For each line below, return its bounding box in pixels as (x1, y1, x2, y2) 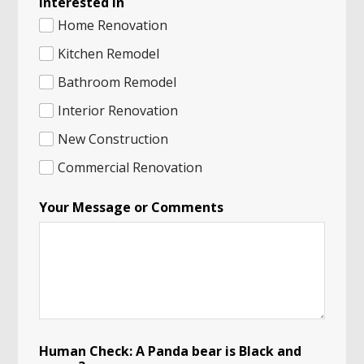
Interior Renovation (58, 102, 179, 120)
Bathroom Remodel (58, 73, 177, 92)
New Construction (58, 130, 169, 149)
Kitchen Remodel (58, 45, 160, 63)
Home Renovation (58, 16, 168, 35)
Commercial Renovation (58, 158, 203, 177)
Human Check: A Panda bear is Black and (39, 342, 302, 361)
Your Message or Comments (39, 198, 224, 217)
